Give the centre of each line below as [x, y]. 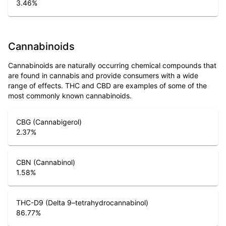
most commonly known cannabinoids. [70, 95]
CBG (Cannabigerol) [49, 122]
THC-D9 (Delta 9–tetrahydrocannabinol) [82, 202]
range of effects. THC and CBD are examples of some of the [107, 85]
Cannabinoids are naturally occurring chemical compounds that [112, 65]
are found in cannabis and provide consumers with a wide [103, 75]
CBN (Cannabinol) [46, 162]
